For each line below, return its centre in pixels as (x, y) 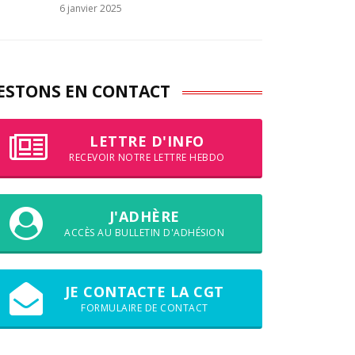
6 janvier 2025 (91, 8)
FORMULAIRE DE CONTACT (145, 308)
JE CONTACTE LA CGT (144, 292)
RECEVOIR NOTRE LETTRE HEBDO (147, 157)
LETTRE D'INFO (147, 141)
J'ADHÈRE (144, 216)
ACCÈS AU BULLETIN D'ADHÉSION (145, 233)
